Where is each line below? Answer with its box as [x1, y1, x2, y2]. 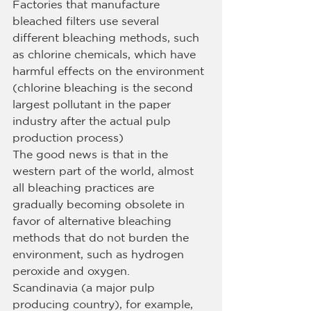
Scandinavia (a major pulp [12, 283, 158, 294]
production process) [12, 133, 124, 144]
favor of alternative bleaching [12, 217, 175, 228]
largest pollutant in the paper [12, 100, 174, 111]
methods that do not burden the [12, 233, 192, 244]
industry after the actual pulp [12, 117, 174, 128]
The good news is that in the [12, 150, 171, 161]
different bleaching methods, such [12, 33, 203, 44]
